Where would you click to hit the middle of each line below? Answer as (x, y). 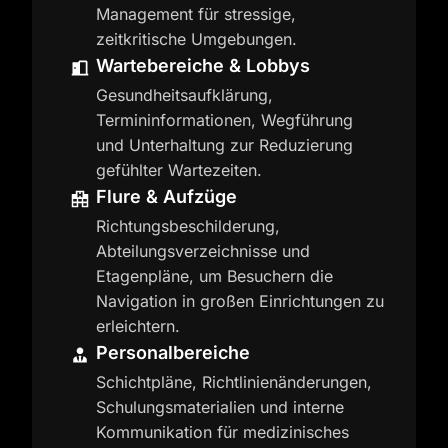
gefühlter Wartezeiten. (179, 170)
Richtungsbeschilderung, (188, 226)
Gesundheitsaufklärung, (184, 95)
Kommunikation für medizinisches (222, 432)
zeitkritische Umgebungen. (196, 39)
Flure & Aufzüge (166, 196)
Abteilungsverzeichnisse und (203, 251)
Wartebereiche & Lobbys (203, 65)
